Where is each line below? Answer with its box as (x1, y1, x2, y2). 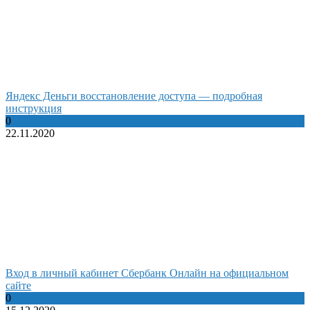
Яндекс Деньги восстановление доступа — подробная (6, 90, 262, 102)
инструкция (6, 102, 62, 115)
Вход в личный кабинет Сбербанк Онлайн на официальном (6, 267, 289, 280)
